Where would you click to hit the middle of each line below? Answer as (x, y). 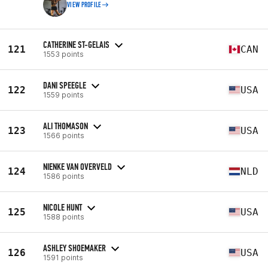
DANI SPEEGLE (65, 85)
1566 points (64, 135)
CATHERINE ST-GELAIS (76, 44)
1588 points (64, 217)
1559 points (63, 95)
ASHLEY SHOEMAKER (74, 248)
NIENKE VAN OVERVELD (77, 166)
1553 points (63, 54)
